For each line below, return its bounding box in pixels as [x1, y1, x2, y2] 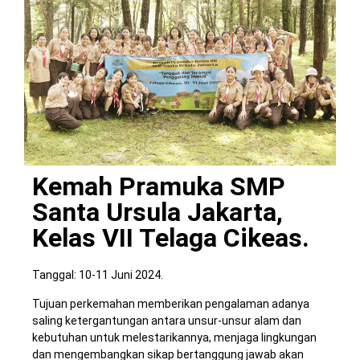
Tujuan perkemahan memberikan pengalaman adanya [32, 297, 309, 310]
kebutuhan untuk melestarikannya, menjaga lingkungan [32, 330, 317, 344]
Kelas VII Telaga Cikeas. [32, 223, 309, 254]
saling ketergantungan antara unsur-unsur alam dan [32, 313, 301, 327]
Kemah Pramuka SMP [32, 171, 285, 202]
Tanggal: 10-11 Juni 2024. [32, 268, 163, 282]
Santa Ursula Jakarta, [32, 197, 283, 228]
